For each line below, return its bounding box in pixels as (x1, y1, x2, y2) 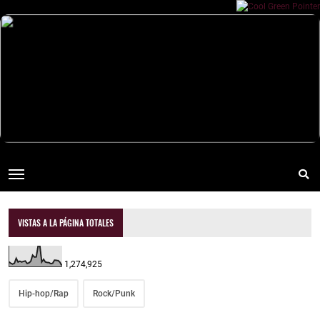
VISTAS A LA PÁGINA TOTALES (18, 216, 114, 229)
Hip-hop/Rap (19, 289, 69, 299)
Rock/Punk (93, 289, 135, 299)
